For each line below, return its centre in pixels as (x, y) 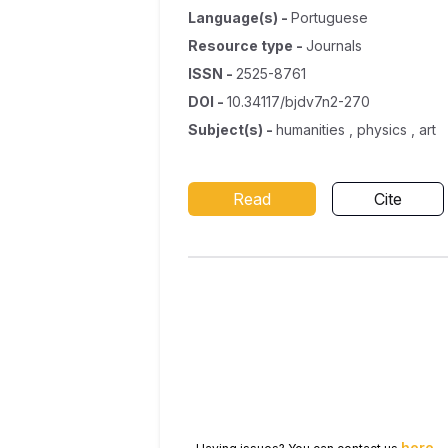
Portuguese (329, 17)
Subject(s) (225, 129)
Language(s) (233, 17)
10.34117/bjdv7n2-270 (298, 101)
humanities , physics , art (356, 129)
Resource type (240, 45)
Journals (334, 45)
